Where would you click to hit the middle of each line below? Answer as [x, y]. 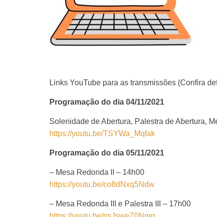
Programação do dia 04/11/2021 [107, 102]
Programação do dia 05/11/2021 [107, 153]
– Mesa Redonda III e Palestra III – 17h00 [120, 204]
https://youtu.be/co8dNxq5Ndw [102, 184]
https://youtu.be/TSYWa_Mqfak [102, 133]
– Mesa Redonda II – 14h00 [97, 172]
